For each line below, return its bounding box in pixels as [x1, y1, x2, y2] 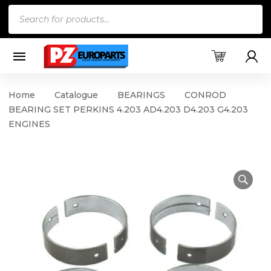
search [8, 23, 40, 35]
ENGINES [8, 118, 50, 129]
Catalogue [54, 89, 98, 100]
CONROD [184, 89, 226, 100]
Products [8, 6, 53, 18]
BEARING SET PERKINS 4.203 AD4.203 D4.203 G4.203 [8, 103, 248, 115]
